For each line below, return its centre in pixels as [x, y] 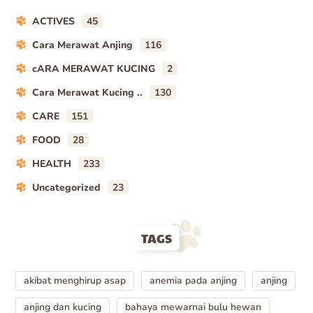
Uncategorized [67, 188]
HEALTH [52, 164]
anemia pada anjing [194, 281]
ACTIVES [54, 21]
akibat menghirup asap [75, 281]
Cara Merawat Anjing [83, 45]
